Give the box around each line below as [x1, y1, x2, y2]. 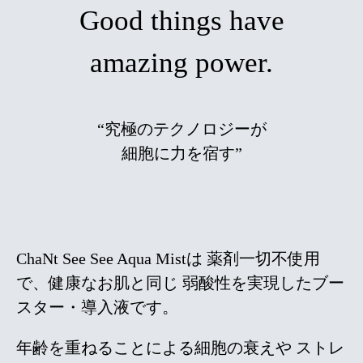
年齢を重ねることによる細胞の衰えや [16, 339, 292, 357]
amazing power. [90, 47, 273, 79]
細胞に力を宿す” [121, 144, 242, 162]
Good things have [79, 5, 284, 36]
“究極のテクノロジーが [96, 120, 267, 138]
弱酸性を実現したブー [178, 274, 344, 292]
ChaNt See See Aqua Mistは [16, 250, 203, 267]
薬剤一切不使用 [203, 250, 320, 267]
